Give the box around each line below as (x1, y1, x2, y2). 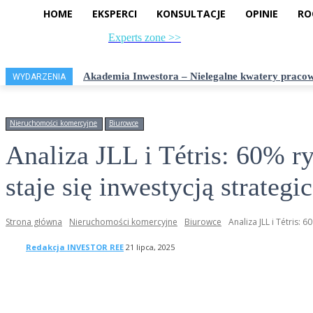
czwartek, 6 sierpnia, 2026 (13, 41, 108, 52)
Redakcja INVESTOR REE (26, 241, 124, 252)
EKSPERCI (92, 7, 137, 20)
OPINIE (245, 7, 278, 20)
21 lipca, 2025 (126, 242, 175, 253)
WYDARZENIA (13, 72, 66, 82)
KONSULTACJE (156, 7, 226, 20)
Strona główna (6, 216, 62, 228)
